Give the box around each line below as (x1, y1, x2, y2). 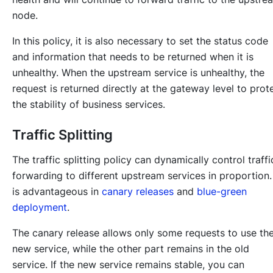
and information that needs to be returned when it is (12, 51, 253, 63)
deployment (12, 201, 67, 214)
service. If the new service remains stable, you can (12, 258, 244, 271)
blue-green (197, 185, 247, 198)
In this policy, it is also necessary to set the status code (12, 35, 268, 48)
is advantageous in (12, 185, 102, 198)
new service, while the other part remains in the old (12, 243, 249, 255)
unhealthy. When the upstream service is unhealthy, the (12, 66, 264, 79)
